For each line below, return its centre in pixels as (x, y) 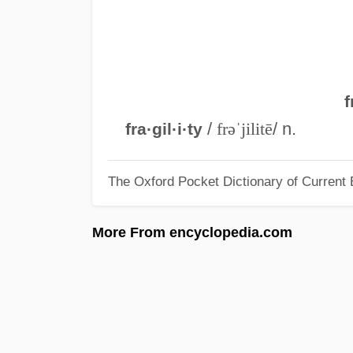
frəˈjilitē (244, 128)
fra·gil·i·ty (163, 128)
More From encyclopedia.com (192, 232)
